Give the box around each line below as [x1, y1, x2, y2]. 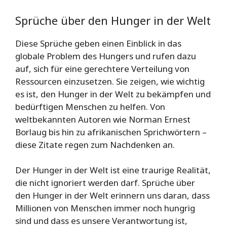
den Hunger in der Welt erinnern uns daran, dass [15, 190, 210, 202]
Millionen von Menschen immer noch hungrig [15, 202, 195, 214]
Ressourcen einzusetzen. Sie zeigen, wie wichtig [15, 75, 205, 87]
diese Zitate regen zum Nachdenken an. [15, 138, 175, 150]
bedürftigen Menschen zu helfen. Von [15, 100, 165, 112]
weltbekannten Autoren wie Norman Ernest [15, 113, 191, 125]
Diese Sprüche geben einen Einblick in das [15, 37, 181, 49]
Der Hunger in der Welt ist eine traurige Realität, [15, 164, 211, 176]
